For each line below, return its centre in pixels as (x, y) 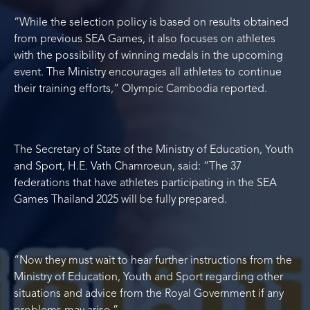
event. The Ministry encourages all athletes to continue (148, 73)
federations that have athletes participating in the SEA (145, 184)
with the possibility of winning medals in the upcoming (148, 56)
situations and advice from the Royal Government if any (149, 294)
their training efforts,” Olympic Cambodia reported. (140, 90)
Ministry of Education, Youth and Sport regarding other (148, 278)
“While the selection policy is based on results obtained (151, 23)
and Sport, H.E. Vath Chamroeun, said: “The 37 (128, 167)
